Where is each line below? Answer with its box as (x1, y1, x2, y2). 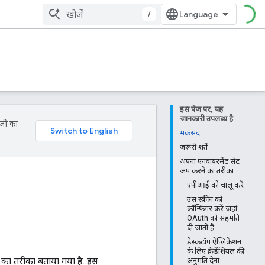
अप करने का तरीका (180, 166, 234, 175)
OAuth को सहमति (187, 214, 240, 222)
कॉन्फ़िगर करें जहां (187, 204, 237, 213)
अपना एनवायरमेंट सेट (180, 157, 240, 166)
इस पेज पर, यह (180, 105, 223, 114)
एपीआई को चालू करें (187, 180, 244, 189)
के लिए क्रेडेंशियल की (187, 247, 244, 256)
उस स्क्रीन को (187, 195, 222, 203)
